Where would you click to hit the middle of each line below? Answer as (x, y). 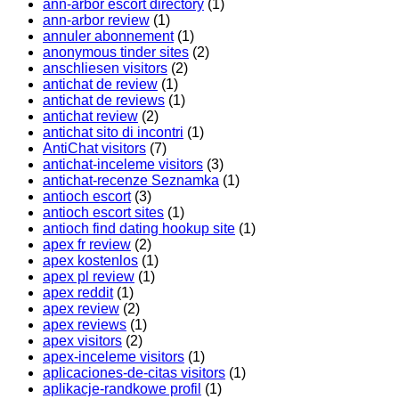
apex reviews (85, 325)
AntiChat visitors (94, 149)
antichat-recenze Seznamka (131, 181)
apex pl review (89, 277)
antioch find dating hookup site (139, 229)
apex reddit (78, 293)
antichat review (90, 117)
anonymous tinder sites (116, 53)
